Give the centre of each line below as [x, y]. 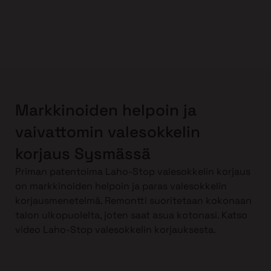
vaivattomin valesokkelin [108, 132]
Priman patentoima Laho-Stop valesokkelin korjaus [133, 171]
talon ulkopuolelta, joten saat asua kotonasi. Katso [131, 215]
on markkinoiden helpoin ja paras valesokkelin [121, 186]
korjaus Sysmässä [83, 153]
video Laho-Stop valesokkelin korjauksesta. [116, 229]
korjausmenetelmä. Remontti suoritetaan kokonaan [133, 200]
